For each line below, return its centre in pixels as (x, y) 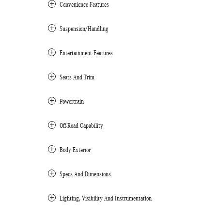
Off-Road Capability (81, 125)
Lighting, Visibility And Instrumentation (106, 198)
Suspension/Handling (84, 29)
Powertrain (72, 101)
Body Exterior (75, 150)
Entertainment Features (86, 53)
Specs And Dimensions (85, 174)
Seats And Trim (77, 77)
